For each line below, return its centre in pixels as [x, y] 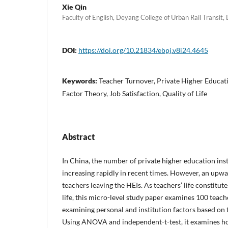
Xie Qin [74, 7]
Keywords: [80, 80]
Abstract [78, 136]
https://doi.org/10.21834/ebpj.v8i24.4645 [143, 50]
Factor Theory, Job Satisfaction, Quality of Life [135, 93]
